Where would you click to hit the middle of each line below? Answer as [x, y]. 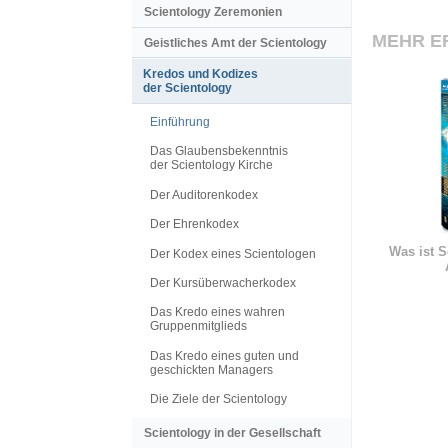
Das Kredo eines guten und [224, 355]
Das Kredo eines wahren [217, 312]
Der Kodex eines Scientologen [233, 253]
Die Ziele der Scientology [218, 399]
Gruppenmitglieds [198, 326]
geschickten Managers [211, 369]
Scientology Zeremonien [213, 12]
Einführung [180, 122]
